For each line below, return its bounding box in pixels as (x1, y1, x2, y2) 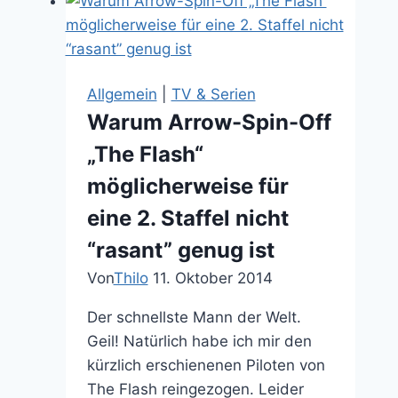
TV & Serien (171, 85, 256, 103)
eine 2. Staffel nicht (86, 205, 289, 231)
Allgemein (86, 85, 157, 103)
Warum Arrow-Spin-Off (86, 109, 331, 135)
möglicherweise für (86, 173, 289, 199)
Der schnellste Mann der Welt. (86, 308, 301, 326)
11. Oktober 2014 (152, 269, 273, 287)
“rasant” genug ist (86, 237, 275, 263)
